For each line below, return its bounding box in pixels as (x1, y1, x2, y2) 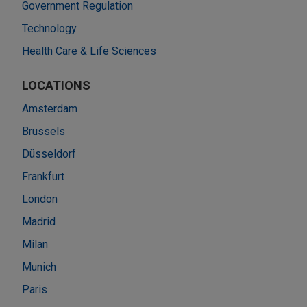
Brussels (22, 124, 65, 138)
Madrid (22, 214, 56, 228)
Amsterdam (22, 101, 77, 115)
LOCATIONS (22, 77, 90, 93)
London (22, 192, 58, 206)
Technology (22, 21, 77, 35)
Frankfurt (22, 169, 64, 183)
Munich (22, 260, 56, 273)
